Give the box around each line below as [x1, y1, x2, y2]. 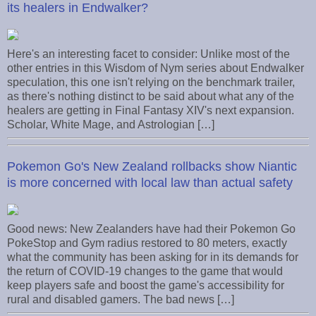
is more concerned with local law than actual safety [7, 175, 293, 190]
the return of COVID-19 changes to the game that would [7, 265, 283, 277]
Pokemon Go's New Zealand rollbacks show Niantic [7, 159, 297, 174]
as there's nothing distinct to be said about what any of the [7, 90, 294, 103]
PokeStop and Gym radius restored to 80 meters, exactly [7, 236, 287, 249]
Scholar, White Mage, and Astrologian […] [7, 119, 214, 131]
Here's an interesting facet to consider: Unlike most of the [7, 48, 290, 61]
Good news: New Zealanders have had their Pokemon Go [7, 222, 296, 235]
